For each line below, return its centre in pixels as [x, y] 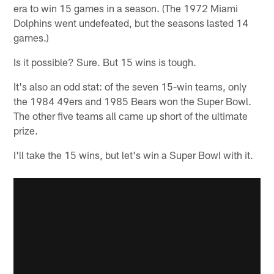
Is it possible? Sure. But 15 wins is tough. [105, 62]
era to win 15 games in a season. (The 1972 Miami [126, 8]
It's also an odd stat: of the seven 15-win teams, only [130, 87]
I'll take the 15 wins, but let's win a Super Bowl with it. [134, 155]
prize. [26, 131]
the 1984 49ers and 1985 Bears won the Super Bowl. [133, 101]
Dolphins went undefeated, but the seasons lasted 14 [131, 23]
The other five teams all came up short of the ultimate [131, 116]
